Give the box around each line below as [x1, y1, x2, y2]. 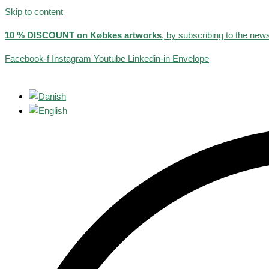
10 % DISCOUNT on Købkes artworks [5, 30, 162, 40]
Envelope [172, 53, 209, 64]
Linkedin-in [128, 53, 170, 64]
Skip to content [5, 7, 63, 17]
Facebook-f [5, 53, 49, 64]
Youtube [94, 53, 125, 64]
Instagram [52, 53, 91, 64]
